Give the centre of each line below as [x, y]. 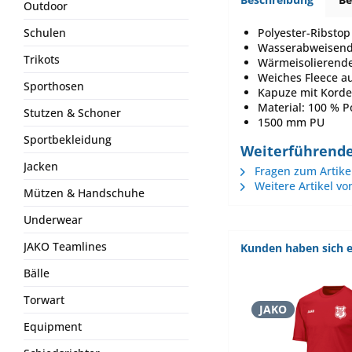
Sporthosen [54, 86]
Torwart [44, 300]
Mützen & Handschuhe [84, 193]
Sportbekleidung [68, 139]
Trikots [42, 59]
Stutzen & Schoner [72, 113]
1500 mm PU [291, 122]
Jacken [41, 166]
